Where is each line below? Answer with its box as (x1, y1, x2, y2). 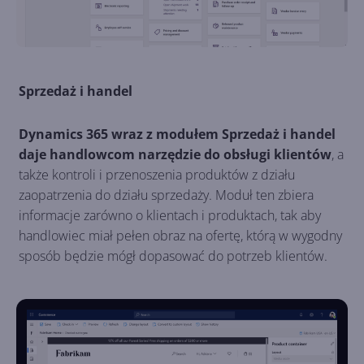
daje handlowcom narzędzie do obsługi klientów (19, 145, 331, 164)
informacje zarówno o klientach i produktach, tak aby (19, 206, 321, 225)
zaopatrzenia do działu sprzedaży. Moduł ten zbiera (19, 186, 314, 205)
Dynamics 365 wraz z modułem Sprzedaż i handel (19, 125, 336, 144)
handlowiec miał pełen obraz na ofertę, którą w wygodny (19, 227, 342, 245)
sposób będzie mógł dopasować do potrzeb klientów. (19, 247, 327, 266)
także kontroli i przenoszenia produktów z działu (19, 166, 295, 184)
